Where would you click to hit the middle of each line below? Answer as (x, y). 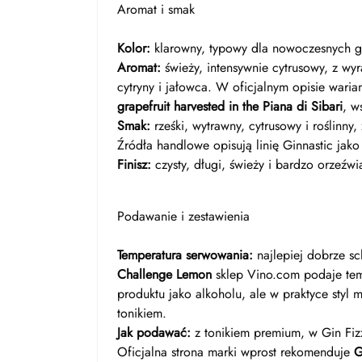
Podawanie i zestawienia (183, 216)
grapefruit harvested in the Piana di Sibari (230, 106)
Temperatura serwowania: (185, 255)
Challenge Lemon (164, 274)
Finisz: (134, 164)
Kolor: (134, 48)
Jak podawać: (154, 333)
